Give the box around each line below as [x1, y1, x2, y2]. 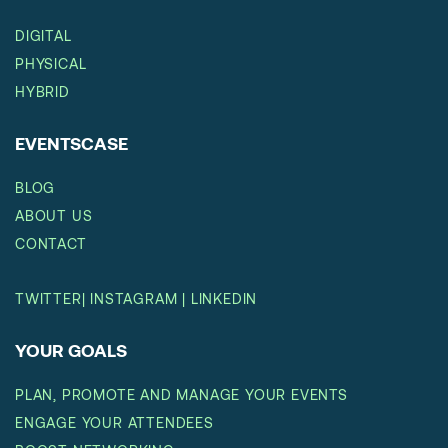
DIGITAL [15, 27, 72, 45]
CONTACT [15, 235, 87, 253]
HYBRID [15, 83, 70, 101]
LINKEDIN [190, 290, 258, 308]
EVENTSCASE [15, 132, 128, 155]
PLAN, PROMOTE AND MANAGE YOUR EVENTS [15, 386, 348, 404]
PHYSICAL [15, 55, 87, 73]
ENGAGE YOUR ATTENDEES [15, 414, 214, 432]
